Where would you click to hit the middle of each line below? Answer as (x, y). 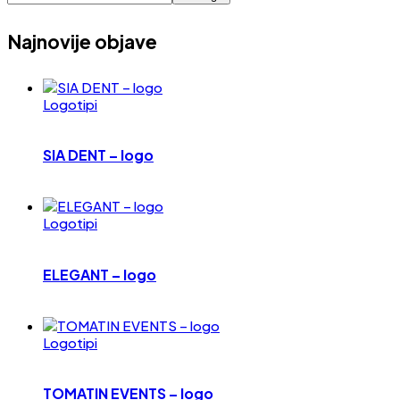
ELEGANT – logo (100, 274)
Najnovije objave (82, 41)
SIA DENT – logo (98, 155)
